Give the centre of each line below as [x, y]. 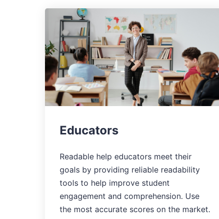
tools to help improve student [115, 183]
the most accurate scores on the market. [135, 209]
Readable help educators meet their [126, 156]
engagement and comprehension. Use [130, 196]
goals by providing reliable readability [130, 169]
